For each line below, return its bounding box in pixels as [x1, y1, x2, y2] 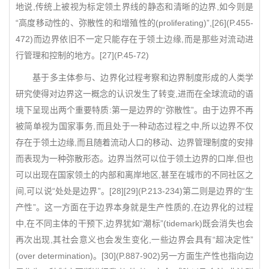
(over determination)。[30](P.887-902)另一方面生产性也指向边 [16, 251, 253, 261]
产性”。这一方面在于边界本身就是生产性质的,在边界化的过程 [16, 202, 253, 212]
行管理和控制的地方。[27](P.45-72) [16, 50, 149, 60]
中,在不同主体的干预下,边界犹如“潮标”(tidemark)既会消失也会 [16, 219, 253, 228]
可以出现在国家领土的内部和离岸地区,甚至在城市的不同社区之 [16, 170, 253, 180]
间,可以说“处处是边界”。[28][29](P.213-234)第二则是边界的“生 [16, 186, 253, 196]
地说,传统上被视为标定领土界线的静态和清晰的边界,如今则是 [16, 2, 253, 11]
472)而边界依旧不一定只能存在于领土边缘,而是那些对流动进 [16, 34, 253, 44]
